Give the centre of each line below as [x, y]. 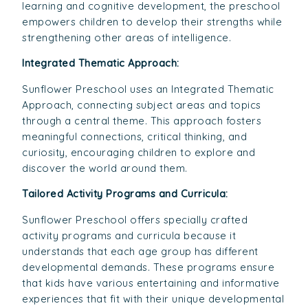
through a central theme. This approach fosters [142, 120]
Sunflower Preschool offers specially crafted [135, 219]
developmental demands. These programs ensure [148, 267]
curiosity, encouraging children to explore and [139, 152]
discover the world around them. [105, 168]
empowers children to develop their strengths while [152, 21]
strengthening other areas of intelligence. [127, 37]
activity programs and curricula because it [129, 235]
